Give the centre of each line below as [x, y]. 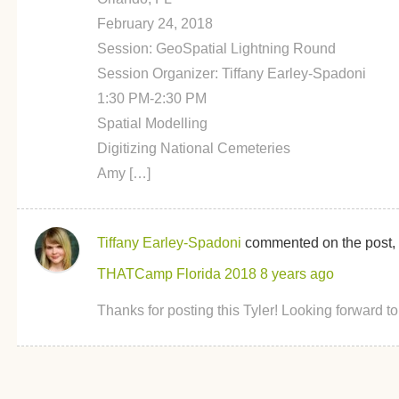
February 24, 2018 [155, 24]
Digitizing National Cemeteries [193, 148]
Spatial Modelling [152, 123]
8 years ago [297, 274]
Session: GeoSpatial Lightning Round [216, 49]
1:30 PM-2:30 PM [151, 98]
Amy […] [123, 173]
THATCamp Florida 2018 [176, 274]
